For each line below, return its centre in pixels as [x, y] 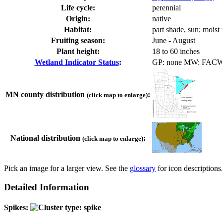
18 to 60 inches [176, 51]
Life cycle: [78, 7]
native [162, 18]
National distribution [46, 138]
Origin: [78, 18]
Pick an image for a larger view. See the [67, 168]
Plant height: [78, 51]
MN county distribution [46, 94]
